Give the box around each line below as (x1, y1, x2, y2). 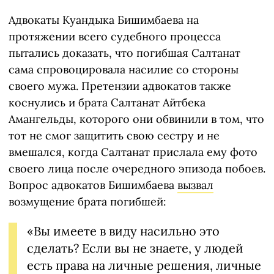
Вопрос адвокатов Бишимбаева (9, 178, 177, 193)
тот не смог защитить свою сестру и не (9, 128, 220, 143)
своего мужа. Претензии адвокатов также (9, 79, 231, 94)
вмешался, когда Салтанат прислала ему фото (9, 145, 257, 160)
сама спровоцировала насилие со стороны (9, 62, 239, 77)
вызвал (177, 178, 213, 193)
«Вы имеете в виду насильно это (27, 223, 220, 239)
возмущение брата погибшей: (9, 194, 166, 209)
